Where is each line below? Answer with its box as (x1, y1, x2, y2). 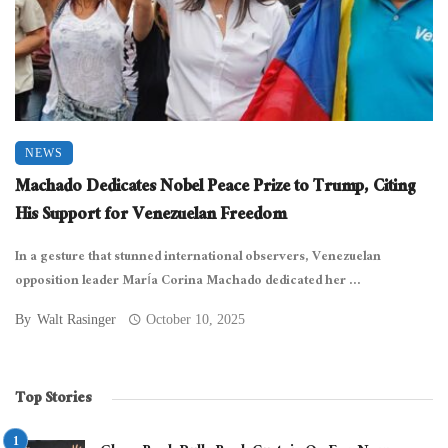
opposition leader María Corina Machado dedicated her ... (15, 268, 361, 295)
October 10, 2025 (146, 311, 246, 327)
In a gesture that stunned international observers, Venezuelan (15, 244, 381, 271)
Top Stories (15, 384, 92, 414)
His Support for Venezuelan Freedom (15, 199, 286, 233)
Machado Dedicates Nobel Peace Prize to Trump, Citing (15, 171, 415, 205)
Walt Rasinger (37, 311, 116, 327)
